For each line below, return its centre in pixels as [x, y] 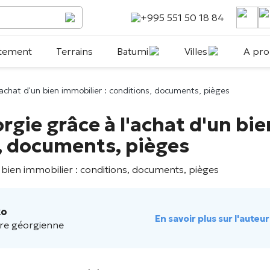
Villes [196, 51]
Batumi [132, 51]
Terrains [74, 51]
